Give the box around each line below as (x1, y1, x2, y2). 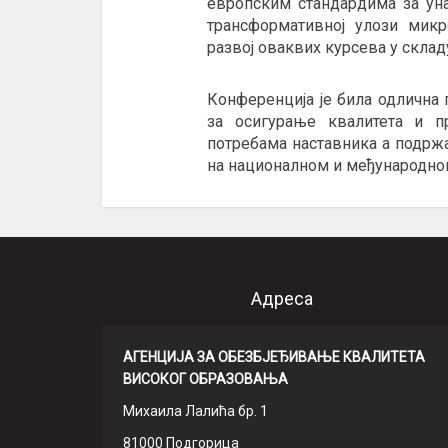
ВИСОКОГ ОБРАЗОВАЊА (123, 371, 288, 387)
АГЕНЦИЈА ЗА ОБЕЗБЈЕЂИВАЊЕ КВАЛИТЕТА (123, 349, 425, 365)
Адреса (250, 288, 313, 309)
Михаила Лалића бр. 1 (123, 403, 268, 419)
